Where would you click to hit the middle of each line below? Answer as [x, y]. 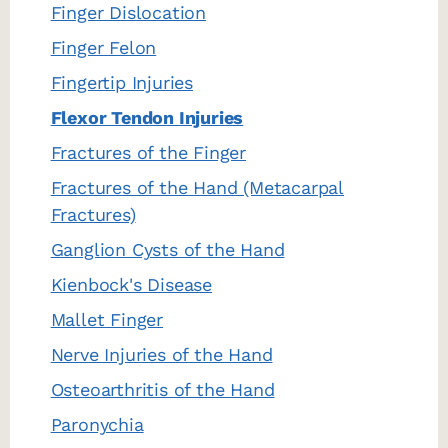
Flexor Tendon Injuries [147, 118]
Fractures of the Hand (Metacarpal [197, 188]
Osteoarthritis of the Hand [162, 390]
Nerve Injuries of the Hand [161, 355]
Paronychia [97, 425]
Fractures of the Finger [148, 153]
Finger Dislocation [128, 13]
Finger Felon [103, 48]
